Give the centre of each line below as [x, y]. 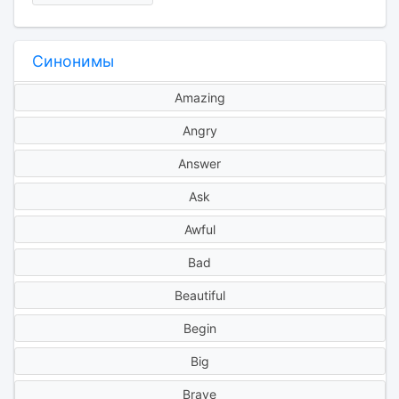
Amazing [199, 98]
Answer [199, 164]
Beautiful [199, 296]
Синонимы [73, 61]
